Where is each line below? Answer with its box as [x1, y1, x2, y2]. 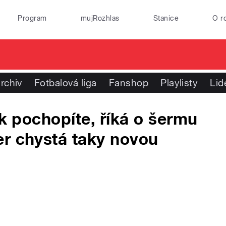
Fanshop [108, 77, 149, 88]
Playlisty [160, 77, 198, 88]
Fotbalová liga [34, 77, 97, 88]
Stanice [153, 14, 179, 22]
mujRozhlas [80, 14, 120, 22]
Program [18, 14, 47, 22]
